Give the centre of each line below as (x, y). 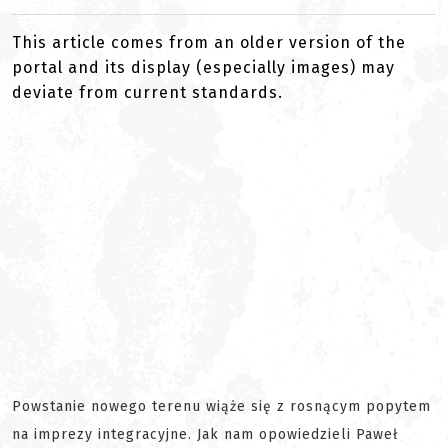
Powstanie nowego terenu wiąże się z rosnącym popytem (221, 406)
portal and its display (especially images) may (203, 67)
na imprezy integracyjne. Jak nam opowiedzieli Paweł (205, 434)
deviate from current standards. (147, 92)
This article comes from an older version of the (209, 42)
